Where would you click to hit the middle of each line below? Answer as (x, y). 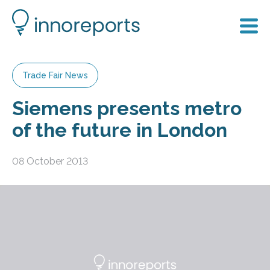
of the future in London (120, 130)
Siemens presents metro (127, 108)
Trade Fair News (55, 75)
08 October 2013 (50, 161)
